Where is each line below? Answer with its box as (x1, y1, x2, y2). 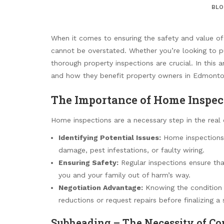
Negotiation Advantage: (58, 183, 143, 191)
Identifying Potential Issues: (58, 133, 161, 141)
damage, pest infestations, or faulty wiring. (58, 145, 204, 154)
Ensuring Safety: (58, 158, 118, 166)
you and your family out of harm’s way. (58, 170, 190, 179)
